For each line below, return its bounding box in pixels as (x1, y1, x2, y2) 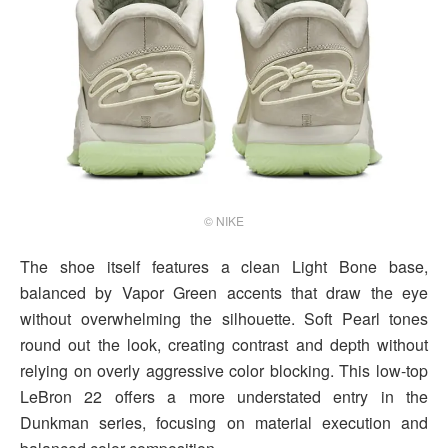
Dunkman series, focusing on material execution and (20, 411, 428, 435)
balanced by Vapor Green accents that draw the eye (20, 281, 428, 305)
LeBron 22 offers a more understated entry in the (20, 385, 428, 409)
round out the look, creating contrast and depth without (20, 333, 428, 357)
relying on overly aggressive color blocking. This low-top (20, 359, 428, 383)
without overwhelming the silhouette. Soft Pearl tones (20, 307, 428, 331)
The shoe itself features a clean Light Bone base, (20, 255, 428, 279)
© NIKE (204, 212, 244, 230)
